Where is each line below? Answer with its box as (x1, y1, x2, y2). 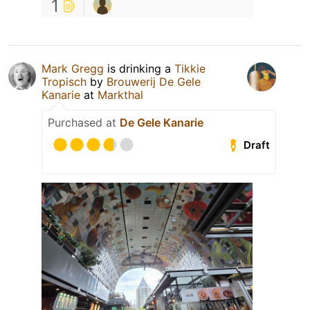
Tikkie (174, 62, 206, 76)
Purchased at (48, 116, 120, 130)
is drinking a (104, 62, 174, 76)
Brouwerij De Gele (107, 75, 201, 89)
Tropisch (42, 75, 86, 89)
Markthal (98, 88, 143, 102)
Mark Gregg (42, 62, 104, 76)
